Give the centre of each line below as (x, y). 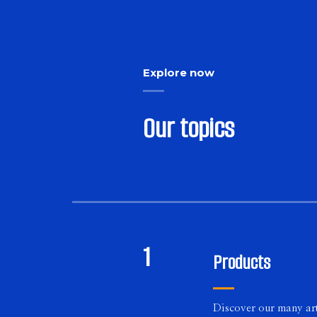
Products (241, 263)
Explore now (179, 73)
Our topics (189, 128)
